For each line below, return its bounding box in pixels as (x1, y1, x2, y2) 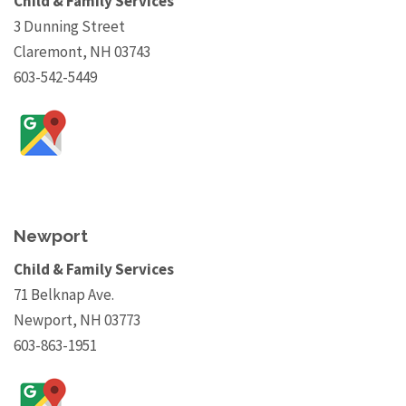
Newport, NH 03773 (14, 310, 140, 331)
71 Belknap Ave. (14, 285, 114, 305)
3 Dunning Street (14, 16, 125, 37)
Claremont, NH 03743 (14, 42, 150, 63)
